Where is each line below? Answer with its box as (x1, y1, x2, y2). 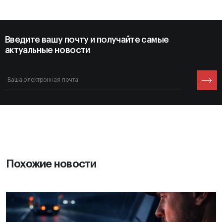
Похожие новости (6, 159, 97, 170)
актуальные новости (5, 46, 90, 55)
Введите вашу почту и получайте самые (5, 35, 169, 45)
